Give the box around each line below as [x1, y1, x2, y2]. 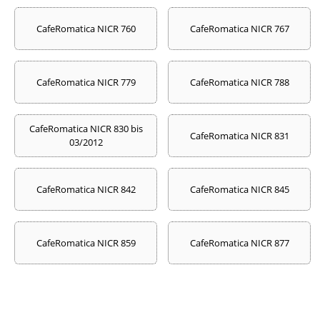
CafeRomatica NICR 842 [36, 182, 136, 196]
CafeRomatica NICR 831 [189, 129, 289, 142]
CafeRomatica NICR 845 [189, 182, 289, 196]
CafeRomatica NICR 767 [189, 21, 289, 35]
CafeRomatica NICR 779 [36, 75, 136, 89]
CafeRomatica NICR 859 [36, 236, 136, 249]
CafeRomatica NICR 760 [36, 21, 136, 35]
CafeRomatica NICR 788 [189, 75, 289, 89]
